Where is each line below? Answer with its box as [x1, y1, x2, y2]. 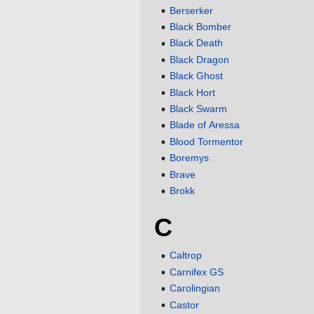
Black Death [170, 37, 224, 49]
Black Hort [170, 86, 216, 98]
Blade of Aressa [170, 119, 240, 131]
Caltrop [170, 250, 203, 261]
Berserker [170, 4, 214, 16]
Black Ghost [170, 70, 224, 82]
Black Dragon [170, 53, 230, 65]
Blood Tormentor [170, 135, 244, 147]
